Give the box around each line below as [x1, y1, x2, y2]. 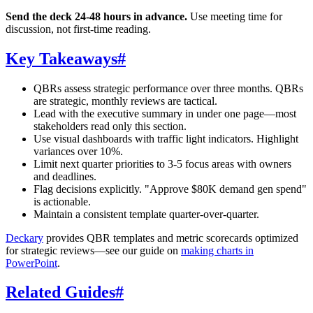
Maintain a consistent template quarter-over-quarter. [34, 208, 259, 220]
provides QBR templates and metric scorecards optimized [43, 231, 298, 244]
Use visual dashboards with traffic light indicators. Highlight [34, 132, 298, 145]
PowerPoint [6, 256, 57, 269]
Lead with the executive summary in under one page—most [34, 107, 296, 119]
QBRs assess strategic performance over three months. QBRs [34, 82, 303, 94]
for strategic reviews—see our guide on [6, 244, 181, 256]
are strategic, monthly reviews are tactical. [34, 94, 217, 107]
